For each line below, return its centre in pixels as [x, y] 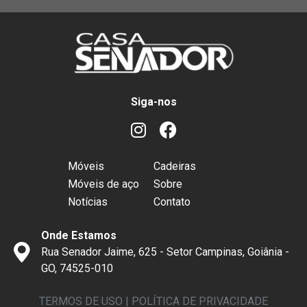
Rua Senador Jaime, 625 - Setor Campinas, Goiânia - [165, 252]
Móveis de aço [103, 184]
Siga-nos [153, 102]
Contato [172, 202]
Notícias [88, 202]
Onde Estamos [79, 235]
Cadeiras [175, 166]
